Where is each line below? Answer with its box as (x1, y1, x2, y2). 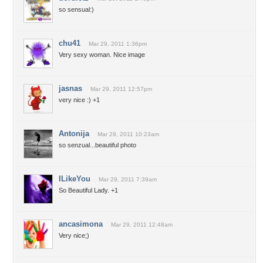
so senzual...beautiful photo (59, 141, 136, 149)
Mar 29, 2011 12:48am (111, 221, 173, 228)
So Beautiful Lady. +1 (59, 187, 118, 194)
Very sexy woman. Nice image (59, 51, 145, 58)
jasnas (59, 84, 82, 93)
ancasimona (59, 220, 103, 228)
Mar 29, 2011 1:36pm (89, 41, 147, 47)
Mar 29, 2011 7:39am (99, 176, 157, 183)
